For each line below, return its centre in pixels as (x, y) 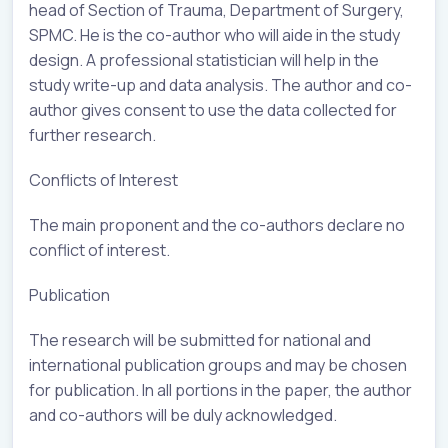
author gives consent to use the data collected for (213, 109)
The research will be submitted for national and (200, 339)
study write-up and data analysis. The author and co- (220, 84)
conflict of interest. (99, 249)
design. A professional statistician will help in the (204, 59)
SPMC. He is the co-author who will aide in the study (214, 34)
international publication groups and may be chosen (218, 364)
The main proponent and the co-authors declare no (217, 224)
